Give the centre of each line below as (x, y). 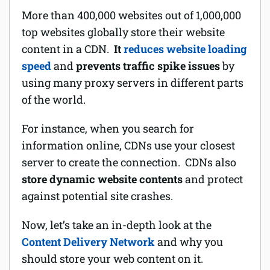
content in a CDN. (68, 49)
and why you (189, 241)
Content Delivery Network (88, 241)
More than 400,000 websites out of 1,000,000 (131, 15)
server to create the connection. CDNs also (129, 162)
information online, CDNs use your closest (128, 145)
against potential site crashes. (99, 196)
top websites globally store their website (123, 32)
